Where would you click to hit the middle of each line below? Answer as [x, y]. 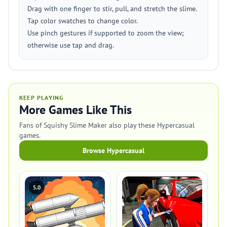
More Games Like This [75, 110]
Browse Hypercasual [113, 150]
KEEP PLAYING [42, 98]
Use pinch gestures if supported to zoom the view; [106, 33]
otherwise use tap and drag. [71, 45]
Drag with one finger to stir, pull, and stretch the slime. [112, 9]
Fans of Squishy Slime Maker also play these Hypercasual [107, 125]
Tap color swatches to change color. [83, 21]
